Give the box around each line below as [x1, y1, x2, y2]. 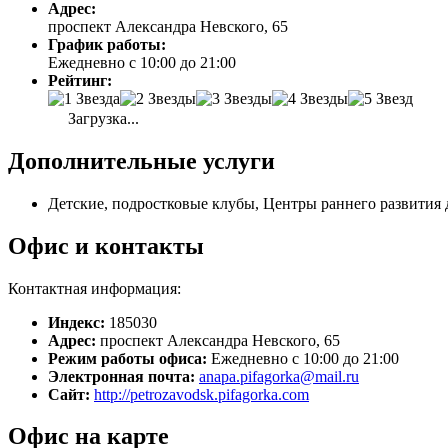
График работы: [48, 35, 166, 53]
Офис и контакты [8, 232, 204, 259]
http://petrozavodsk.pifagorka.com [94, 385, 309, 403]
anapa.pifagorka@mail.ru [199, 367, 359, 385]
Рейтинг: [48, 71, 112, 89]
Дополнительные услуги [8, 147, 275, 174]
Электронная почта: [48, 367, 195, 385]
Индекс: [48, 313, 105, 331]
